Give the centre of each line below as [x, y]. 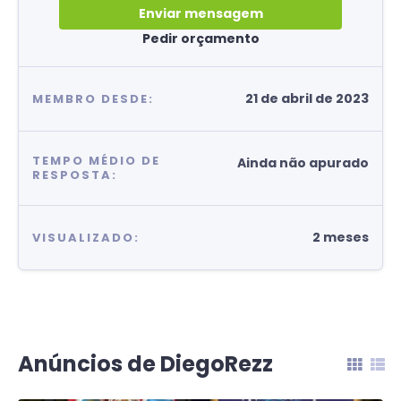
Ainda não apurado [303, 163]
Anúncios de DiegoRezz [145, 364]
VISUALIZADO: [86, 237]
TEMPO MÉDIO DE [96, 161]
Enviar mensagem [200, 13]
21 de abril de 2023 [307, 98]
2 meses [341, 237]
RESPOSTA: [75, 175]
